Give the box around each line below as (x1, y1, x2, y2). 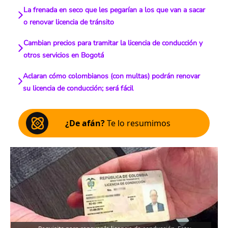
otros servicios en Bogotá (23, 50, 104, 60)
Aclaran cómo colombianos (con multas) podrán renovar (23, 71, 201, 81)
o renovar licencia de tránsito (23, 17, 114, 27)
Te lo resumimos (105, 118, 170, 129)
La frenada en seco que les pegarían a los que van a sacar (23, 5, 205, 15)
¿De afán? (65, 118, 105, 129)
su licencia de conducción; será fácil (23, 83, 134, 93)
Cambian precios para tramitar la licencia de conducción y (23, 38, 203, 48)
